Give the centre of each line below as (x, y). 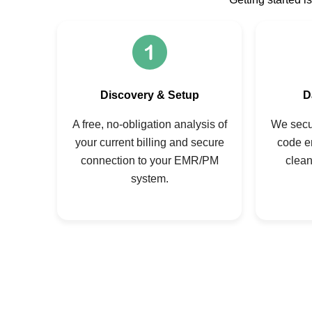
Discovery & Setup (149, 95)
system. (149, 179)
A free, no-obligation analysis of (149, 125)
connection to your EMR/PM (149, 161)
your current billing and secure (149, 143)
